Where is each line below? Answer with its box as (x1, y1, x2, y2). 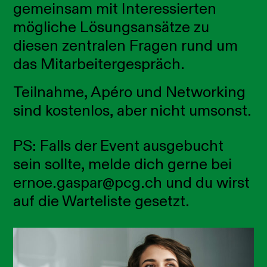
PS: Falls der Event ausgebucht (13, 136, 224, 156)
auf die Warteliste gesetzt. (13, 191, 190, 211)
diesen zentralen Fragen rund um (13, 36, 238, 55)
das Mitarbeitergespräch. (13, 54, 185, 74)
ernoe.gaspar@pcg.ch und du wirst (13, 173, 250, 193)
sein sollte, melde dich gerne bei (13, 154, 232, 174)
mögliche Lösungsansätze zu (13, 17, 210, 37)
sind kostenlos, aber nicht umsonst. (13, 101, 252, 120)
